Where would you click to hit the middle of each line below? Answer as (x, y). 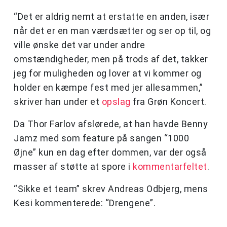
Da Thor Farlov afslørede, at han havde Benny (111, 124)
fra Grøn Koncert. (169, 102)
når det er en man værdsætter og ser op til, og (112, 31)
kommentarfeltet (170, 167)
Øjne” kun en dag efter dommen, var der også (110, 153)
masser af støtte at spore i (73, 167)
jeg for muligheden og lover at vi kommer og (108, 73)
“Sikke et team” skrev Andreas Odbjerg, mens (111, 189)
